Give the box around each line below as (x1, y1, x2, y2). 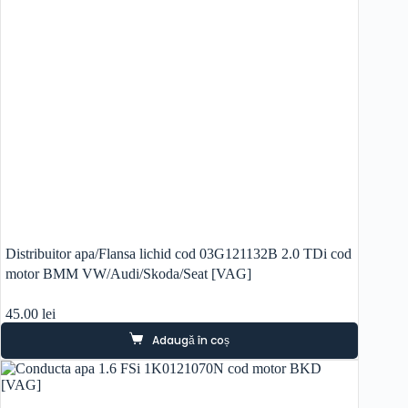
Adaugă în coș (152, 331, 230, 348)
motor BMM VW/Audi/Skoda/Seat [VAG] (5, 266, 251, 282)
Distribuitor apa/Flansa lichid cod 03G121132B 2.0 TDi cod (5, 246, 352, 262)
